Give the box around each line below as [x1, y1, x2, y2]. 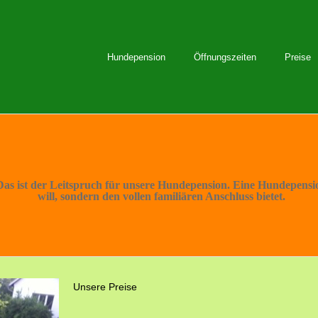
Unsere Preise [73, 281, 137, 292]
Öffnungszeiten [194, 52, 256, 62]
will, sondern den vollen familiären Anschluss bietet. [37, 190, 285, 202]
